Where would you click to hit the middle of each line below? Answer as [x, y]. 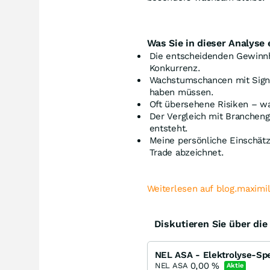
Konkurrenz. [175, 68]
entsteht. [168, 128]
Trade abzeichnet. [187, 152]
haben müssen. [181, 92]
